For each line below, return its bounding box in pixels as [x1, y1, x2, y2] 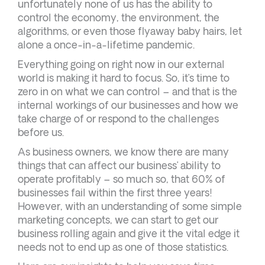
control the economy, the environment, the [18, 12, 219, 23]
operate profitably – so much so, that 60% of [18, 173, 225, 185]
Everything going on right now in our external [18, 59, 225, 70]
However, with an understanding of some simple [18, 201, 242, 212]
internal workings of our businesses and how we [18, 99, 238, 111]
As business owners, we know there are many [18, 146, 229, 157]
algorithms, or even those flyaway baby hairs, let [18, 25, 242, 37]
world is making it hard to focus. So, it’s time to [18, 72, 230, 83]
